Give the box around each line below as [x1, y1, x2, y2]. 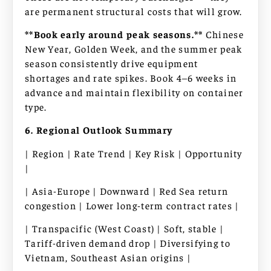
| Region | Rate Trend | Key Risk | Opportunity [25, 146, 243, 159]
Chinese [203, 27, 244, 40]
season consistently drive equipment [25, 56, 198, 69]
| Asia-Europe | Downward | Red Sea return [25, 184, 229, 197]
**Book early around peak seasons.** [25, 27, 203, 40]
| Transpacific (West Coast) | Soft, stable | [25, 222, 224, 235]
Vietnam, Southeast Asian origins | [25, 251, 192, 264]
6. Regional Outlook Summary [25, 123, 173, 136]
